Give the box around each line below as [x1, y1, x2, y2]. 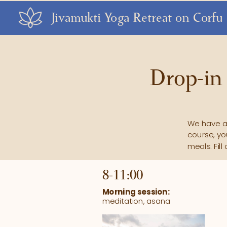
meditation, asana [102, 196, 170, 207]
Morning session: [102, 186, 170, 198]
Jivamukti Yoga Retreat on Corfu [50, 12, 223, 26]
